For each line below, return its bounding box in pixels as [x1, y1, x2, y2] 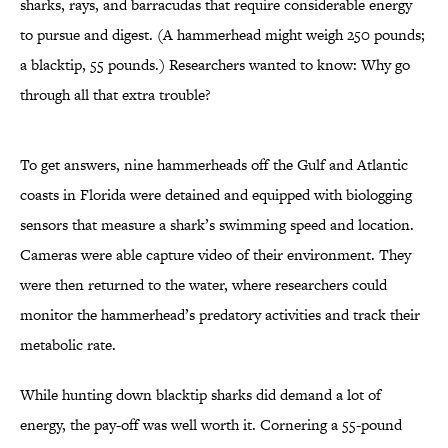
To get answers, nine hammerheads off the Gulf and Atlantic [20, 154, 408, 176]
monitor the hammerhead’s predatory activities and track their [20, 304, 420, 326]
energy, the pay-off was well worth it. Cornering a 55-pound [20, 414, 402, 436]
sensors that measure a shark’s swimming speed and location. [20, 214, 414, 236]
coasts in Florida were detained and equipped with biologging [20, 184, 412, 206]
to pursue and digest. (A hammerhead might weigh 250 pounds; [20, 24, 425, 46]
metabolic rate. [20, 334, 116, 356]
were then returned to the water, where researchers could [20, 274, 387, 296]
